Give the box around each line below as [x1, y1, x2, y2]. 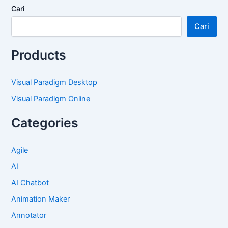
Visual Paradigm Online [11, 94, 91, 104]
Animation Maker [11, 194, 70, 204]
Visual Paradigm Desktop [11, 78, 98, 88]
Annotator [11, 210, 47, 220]
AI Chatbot [11, 178, 49, 187]
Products [11, 47, 67, 63]
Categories [11, 115, 79, 131]
